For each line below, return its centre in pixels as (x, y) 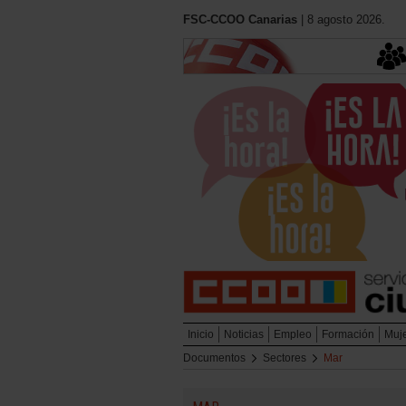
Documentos (214, 358)
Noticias (244, 335)
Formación (348, 335)
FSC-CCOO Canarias (240, 19)
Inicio (201, 335)
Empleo (293, 335)
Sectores (285, 358)
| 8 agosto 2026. (341, 19)
